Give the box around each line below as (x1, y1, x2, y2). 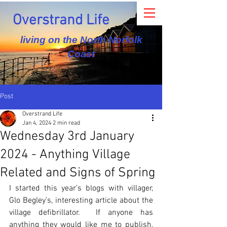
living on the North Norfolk (20, 34, 142, 45)
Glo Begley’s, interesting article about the (9, 196, 153, 206)
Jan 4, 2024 (22, 120, 51, 127)
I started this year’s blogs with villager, (9, 183, 153, 194)
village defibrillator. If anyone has (9, 208, 153, 218)
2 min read (53, 120, 80, 127)
